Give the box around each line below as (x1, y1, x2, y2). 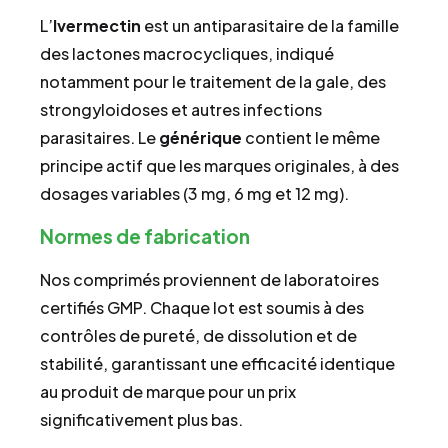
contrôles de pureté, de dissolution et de (40, 325, 357, 347)
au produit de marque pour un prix (40, 381, 296, 403)
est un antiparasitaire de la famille (141, 15, 399, 37)
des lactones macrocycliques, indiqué (40, 43, 334, 65)
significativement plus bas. (40, 409, 243, 431)
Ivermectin (53, 15, 141, 37)
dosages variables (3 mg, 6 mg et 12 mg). (40, 183, 349, 205)
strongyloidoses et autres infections (40, 99, 322, 121)
